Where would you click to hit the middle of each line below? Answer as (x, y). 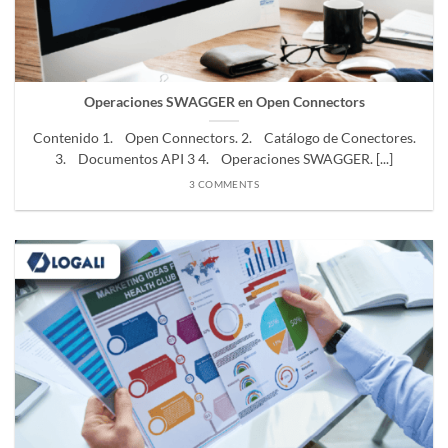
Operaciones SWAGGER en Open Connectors (224, 102)
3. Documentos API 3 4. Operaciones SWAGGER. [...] (224, 159)
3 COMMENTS (224, 184)
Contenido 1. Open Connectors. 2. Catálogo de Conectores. (224, 138)
